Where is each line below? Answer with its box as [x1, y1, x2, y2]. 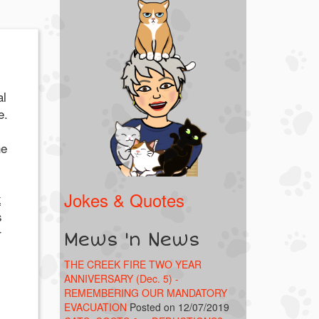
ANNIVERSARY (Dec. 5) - [63, 271, 179, 286]
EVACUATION [63, 299, 127, 314]
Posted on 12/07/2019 [129, 299, 229, 314]
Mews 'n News [63, 229, 200, 251]
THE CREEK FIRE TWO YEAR [63, 256, 202, 271]
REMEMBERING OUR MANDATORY [63, 285, 227, 300]
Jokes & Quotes [63, 187, 184, 212]
